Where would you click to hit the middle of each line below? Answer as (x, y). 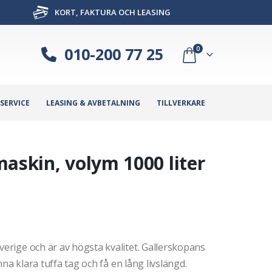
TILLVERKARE (181, 103)
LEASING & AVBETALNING (93, 103)
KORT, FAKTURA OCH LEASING (111, 12)
